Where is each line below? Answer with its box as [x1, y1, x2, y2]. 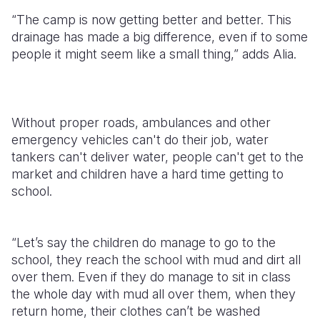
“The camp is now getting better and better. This [11, 12, 291, 27]
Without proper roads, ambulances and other [11, 115, 271, 130]
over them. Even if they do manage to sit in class [11, 269, 291, 284]
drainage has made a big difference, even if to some [11, 29, 308, 44]
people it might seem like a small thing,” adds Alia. [11, 46, 296, 61]
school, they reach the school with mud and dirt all [11, 252, 301, 267]
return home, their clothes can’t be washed [11, 304, 260, 319]
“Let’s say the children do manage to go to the [11, 235, 276, 250]
